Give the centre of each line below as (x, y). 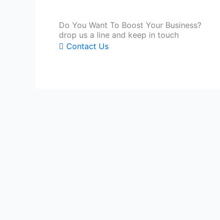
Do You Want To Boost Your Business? (130, 25)
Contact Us (87, 46)
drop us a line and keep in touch (119, 35)
